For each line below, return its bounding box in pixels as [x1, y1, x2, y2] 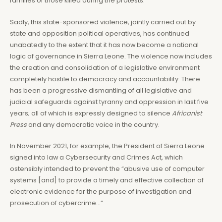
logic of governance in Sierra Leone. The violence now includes [10, 52, 212, 60]
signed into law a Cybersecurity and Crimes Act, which [10, 153, 183, 162]
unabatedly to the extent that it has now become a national [10, 40, 199, 49]
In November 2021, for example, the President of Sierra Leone [10, 142, 205, 151]
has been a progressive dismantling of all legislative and [10, 86, 192, 95]
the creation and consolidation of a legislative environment [10, 63, 200, 72]
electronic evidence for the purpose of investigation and [10, 187, 191, 196]
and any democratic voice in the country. [27, 120, 160, 129]
